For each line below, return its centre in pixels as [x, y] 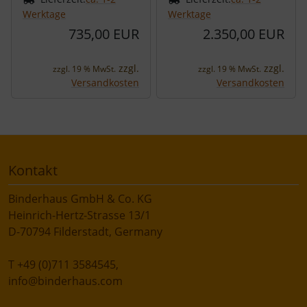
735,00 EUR [104, 34]
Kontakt [33, 171]
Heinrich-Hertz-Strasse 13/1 [79, 216]
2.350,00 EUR [244, 34]
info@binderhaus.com [65, 281]
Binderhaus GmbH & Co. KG [80, 199]
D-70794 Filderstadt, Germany [85, 232]
